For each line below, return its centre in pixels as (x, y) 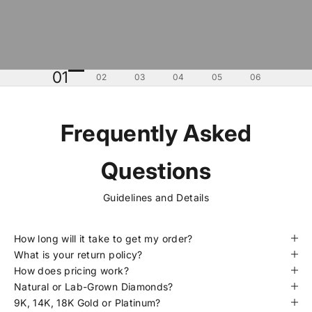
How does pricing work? (71, 270)
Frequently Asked (156, 133)
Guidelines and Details (156, 197)
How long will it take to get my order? (103, 238)
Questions (156, 170)
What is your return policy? (78, 254)
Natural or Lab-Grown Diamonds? (94, 286)
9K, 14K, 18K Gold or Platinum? (87, 302)
